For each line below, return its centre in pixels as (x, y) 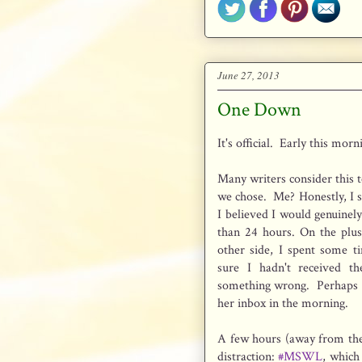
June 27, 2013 (248, 76)
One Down (259, 109)
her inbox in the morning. (283, 303)
